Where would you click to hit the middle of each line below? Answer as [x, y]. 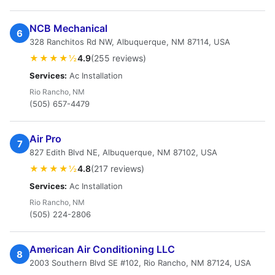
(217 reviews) [118, 168]
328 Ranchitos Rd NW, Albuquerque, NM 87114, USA [130, 42]
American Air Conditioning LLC [102, 249]
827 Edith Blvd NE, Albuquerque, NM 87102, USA [123, 152]
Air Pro [45, 139]
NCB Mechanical [68, 28]
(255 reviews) [118, 58]
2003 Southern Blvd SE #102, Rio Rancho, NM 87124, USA [140, 263]
